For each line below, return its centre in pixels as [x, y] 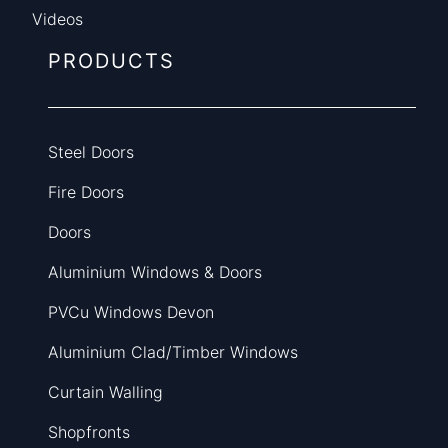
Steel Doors [91, 152]
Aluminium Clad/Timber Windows [173, 352]
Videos [57, 19]
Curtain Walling [105, 392]
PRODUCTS [111, 61]
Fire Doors [86, 192]
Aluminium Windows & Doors [155, 272]
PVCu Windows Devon [131, 312]
